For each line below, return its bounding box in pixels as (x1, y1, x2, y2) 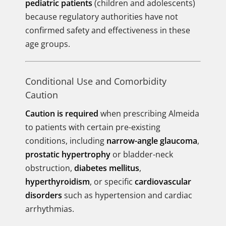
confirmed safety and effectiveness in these (25, 25, 190, 36)
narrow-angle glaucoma (106, 135, 197, 146)
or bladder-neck (110, 149, 173, 160)
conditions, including (25, 135, 106, 146)
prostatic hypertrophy (25, 149, 110, 160)
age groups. (25, 38, 70, 49)
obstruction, (25, 162, 74, 174)
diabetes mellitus (74, 162, 139, 174)
